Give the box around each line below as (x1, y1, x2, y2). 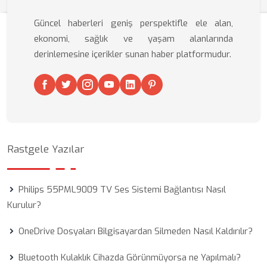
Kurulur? (7, 199, 41, 211)
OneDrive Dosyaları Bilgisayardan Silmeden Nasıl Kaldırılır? (18, 225, 253, 237)
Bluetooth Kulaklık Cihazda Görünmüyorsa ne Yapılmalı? (18, 252, 241, 263)
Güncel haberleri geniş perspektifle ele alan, (34, 17, 233, 29)
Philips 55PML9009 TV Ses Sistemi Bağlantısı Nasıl (18, 184, 226, 195)
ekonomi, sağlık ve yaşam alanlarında (34, 33, 233, 45)
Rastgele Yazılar (7, 142, 84, 156)
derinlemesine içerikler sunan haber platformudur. (34, 48, 231, 60)
